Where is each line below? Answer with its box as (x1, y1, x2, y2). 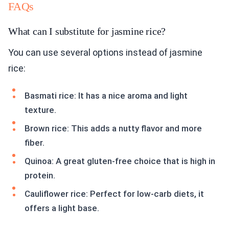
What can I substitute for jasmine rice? (8, 26, 166, 37)
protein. (25, 170, 55, 181)
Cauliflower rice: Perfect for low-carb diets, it (25, 189, 204, 199)
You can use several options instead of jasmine (8, 47, 202, 58)
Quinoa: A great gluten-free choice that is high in (25, 156, 215, 167)
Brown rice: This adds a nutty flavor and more (25, 123, 202, 134)
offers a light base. (25, 203, 99, 214)
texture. (25, 105, 56, 116)
